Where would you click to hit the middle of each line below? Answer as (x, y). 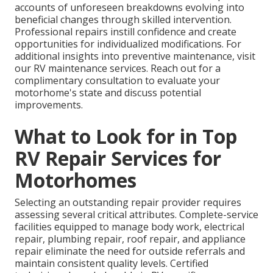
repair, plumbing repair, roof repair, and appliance (130, 239)
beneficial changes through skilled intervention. (123, 20)
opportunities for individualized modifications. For (128, 44)
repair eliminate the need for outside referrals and (130, 251)
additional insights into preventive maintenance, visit (135, 56)
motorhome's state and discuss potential (108, 93)
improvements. (49, 105)
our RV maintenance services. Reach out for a (118, 69)
